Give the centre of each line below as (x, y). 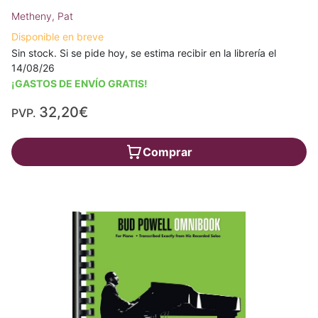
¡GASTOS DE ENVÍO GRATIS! (79, 83)
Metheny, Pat (42, 16)
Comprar (168, 152)
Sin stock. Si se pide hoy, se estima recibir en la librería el (144, 53)
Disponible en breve (57, 36)
